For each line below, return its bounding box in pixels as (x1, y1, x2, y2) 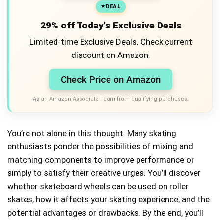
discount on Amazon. (71, 50, 150, 60)
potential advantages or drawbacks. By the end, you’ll (7, 207, 203, 218)
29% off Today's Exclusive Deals (40, 19, 182, 31)
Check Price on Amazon (61, 73, 161, 85)
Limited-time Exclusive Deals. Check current (29, 36, 192, 47)
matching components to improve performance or (7, 154, 194, 165)
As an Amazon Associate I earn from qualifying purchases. (33, 95, 189, 102)
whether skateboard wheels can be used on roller (7, 181, 189, 191)
